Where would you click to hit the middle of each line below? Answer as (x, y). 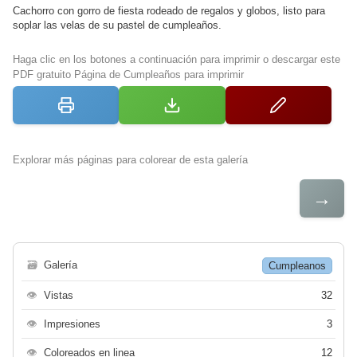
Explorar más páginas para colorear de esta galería (130, 159)
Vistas (59, 295)
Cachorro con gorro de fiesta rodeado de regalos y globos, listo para (169, 10)
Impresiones (72, 324)
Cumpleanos (297, 265)
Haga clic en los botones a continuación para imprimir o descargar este (177, 59)
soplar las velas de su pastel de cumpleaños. (117, 25)
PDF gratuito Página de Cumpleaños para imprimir (128, 74)
